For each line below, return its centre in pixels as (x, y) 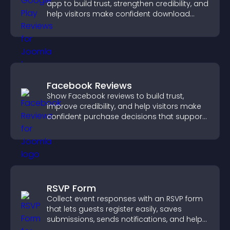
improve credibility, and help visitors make (124, 106)
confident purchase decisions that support (126, 117)
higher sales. (70, 127)
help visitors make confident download (118, 14)
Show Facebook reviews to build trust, (115, 96)
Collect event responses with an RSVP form (125, 199)
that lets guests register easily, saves (114, 209)
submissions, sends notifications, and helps (127, 219)
